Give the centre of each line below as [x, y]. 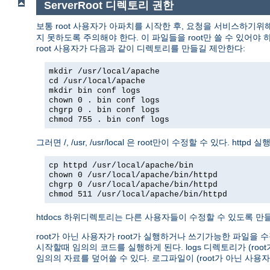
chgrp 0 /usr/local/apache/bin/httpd [133, 185]
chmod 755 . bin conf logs [109, 120]
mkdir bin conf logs [95, 91]
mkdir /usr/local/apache [104, 72]
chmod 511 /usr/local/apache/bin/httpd [138, 195]
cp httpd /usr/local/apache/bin [121, 166]
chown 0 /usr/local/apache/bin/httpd [133, 175]
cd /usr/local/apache [97, 81]
